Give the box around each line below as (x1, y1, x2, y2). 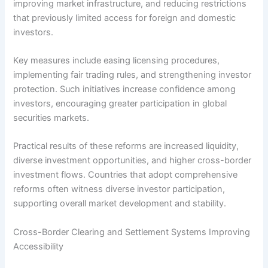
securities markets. (13, 112, 90, 124)
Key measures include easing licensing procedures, (13, 55, 220, 66)
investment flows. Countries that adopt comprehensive (13, 169, 238, 181)
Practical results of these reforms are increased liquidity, (13, 141, 239, 152)
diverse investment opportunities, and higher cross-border (13, 155, 252, 166)
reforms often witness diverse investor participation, (13, 184, 226, 195)
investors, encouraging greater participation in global (13, 98, 227, 109)
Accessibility (13, 240, 64, 252)
